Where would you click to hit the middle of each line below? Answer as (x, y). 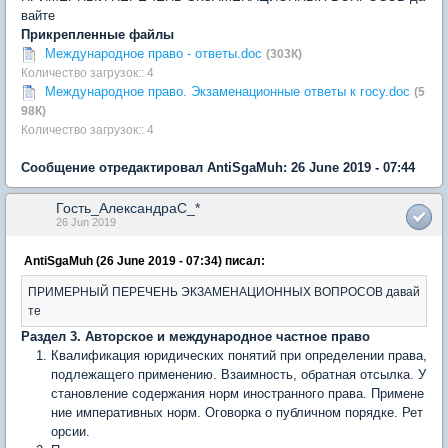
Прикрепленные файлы (97, 34)
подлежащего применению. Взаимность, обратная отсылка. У (238, 374)
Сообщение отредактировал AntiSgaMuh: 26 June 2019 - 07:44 (218, 167)
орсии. (70, 431)
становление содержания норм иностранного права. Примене (237, 393)
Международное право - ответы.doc (153, 53)
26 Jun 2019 (86, 222)
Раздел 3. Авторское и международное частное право (195, 336)
